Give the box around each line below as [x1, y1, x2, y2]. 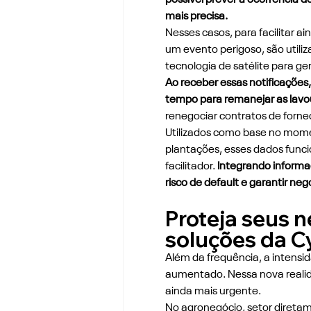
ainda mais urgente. [165, 285, 261, 297]
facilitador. [165, 160, 215, 172]
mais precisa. [165, 10, 228, 22]
